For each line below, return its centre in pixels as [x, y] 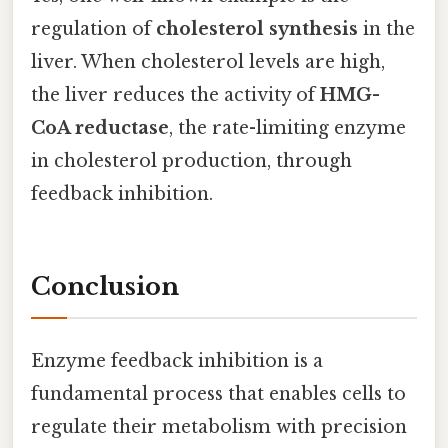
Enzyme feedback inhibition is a [177, 360]
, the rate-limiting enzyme [287, 127]
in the [386, 28]
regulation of [93, 28]
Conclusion [105, 286]
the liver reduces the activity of [175, 94]
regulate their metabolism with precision [219, 426]
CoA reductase [100, 127]
